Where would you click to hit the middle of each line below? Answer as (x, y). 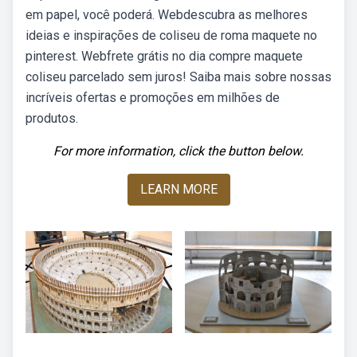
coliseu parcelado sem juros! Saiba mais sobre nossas (178, 77)
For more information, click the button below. (178, 151)
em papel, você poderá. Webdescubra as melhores (167, 15)
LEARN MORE (178, 189)
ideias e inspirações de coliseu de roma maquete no (171, 35)
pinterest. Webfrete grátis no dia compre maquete (164, 56)
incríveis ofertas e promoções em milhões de (153, 98)
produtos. (52, 118)
